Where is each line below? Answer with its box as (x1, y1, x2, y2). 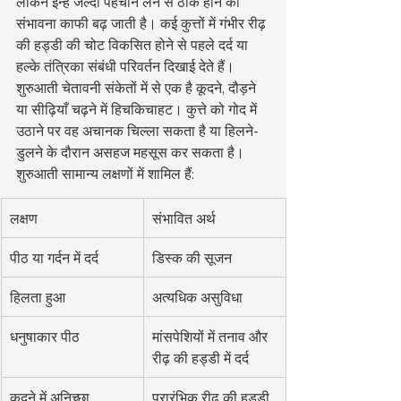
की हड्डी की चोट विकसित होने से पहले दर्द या (16, 35, 252, 54)
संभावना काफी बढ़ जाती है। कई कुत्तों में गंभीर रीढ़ (16, 13, 269, 32)
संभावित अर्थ (152, 209, 216, 227)
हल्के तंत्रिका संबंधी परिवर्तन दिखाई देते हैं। (16, 56, 235, 75)
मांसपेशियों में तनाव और (152, 327, 271, 346)
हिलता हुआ (10, 287, 65, 306)
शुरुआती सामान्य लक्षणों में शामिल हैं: (16, 164, 194, 183)
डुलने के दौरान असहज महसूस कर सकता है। (16, 142, 244, 161)
